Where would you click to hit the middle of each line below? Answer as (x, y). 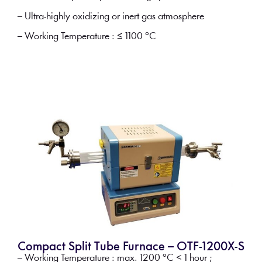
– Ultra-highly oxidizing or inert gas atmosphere (111, 16)
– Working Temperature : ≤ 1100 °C (87, 36)
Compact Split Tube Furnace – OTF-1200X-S (131, 247)
